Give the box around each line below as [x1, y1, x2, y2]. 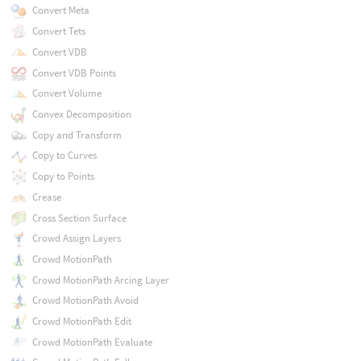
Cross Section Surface [31, 210, 127, 225]
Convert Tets [31, 24, 85, 39]
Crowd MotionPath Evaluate [31, 334, 152, 349]
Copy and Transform [31, 127, 122, 142]
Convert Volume [31, 86, 102, 101]
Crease [31, 189, 61, 204]
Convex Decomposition [31, 107, 131, 121]
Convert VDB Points [31, 65, 116, 80]
